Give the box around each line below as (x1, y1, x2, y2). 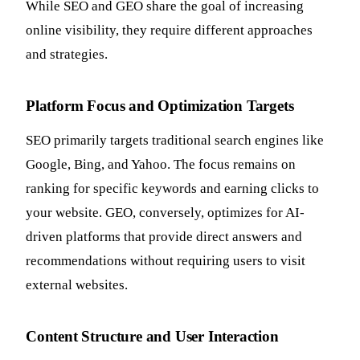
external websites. (26, 277, 128, 293)
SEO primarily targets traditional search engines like (26, 133, 324, 149)
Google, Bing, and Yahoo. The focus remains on (26, 157, 296, 173)
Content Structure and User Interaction (26, 328, 279, 346)
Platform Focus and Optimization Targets (26, 97, 294, 115)
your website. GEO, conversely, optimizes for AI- (26, 205, 305, 221)
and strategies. (26, 47, 108, 63)
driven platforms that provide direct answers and (26, 229, 302, 245)
